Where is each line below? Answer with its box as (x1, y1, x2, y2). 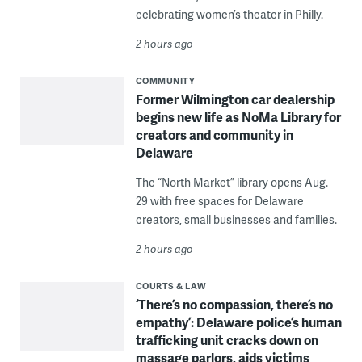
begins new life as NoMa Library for (135, 107, 341, 126)
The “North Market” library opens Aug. (135, 175, 328, 190)
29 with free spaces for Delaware (135, 193, 304, 208)
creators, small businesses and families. (135, 212, 337, 227)
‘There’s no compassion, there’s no (135, 295, 333, 314)
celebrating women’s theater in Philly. (135, 6, 323, 22)
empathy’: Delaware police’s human (135, 313, 342, 331)
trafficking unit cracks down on (135, 330, 318, 349)
